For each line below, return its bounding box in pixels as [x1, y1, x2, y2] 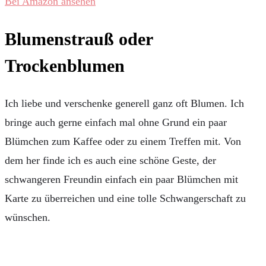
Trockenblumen [5, 55, 125, 75]
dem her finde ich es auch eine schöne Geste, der [5, 154, 216, 166]
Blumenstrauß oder [5, 28, 153, 49]
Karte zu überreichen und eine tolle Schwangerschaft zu [5, 192, 246, 204]
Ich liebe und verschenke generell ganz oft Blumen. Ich [5, 97, 244, 109]
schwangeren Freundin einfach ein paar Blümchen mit [5, 173, 238, 185]
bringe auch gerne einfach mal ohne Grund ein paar [5, 116, 227, 128]
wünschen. [5, 211, 50, 223]
